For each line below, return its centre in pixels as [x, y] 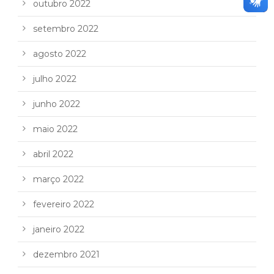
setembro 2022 [66, 29]
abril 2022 [53, 154]
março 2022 [58, 180]
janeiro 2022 [59, 230]
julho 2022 [55, 79]
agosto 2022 [60, 54]
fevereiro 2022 [64, 205]
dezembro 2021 [66, 255]
